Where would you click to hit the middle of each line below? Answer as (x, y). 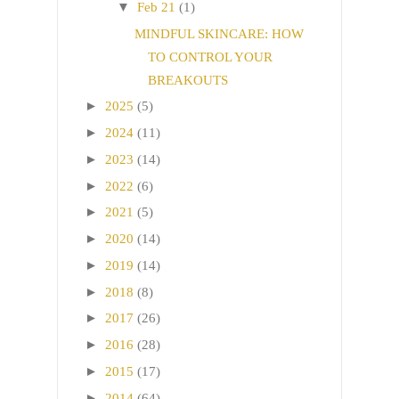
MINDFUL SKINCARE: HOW (219, 33)
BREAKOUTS (187, 80)
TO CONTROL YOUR (210, 57)
